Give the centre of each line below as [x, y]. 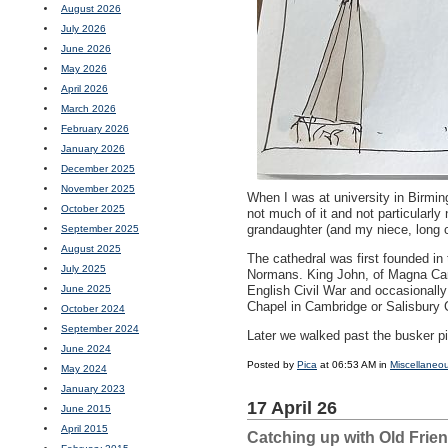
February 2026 [95, 128]
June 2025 [86, 288]
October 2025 [93, 208]
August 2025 [91, 248]
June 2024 [86, 348]
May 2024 [84, 368]
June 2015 [86, 408]
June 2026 [86, 48]
